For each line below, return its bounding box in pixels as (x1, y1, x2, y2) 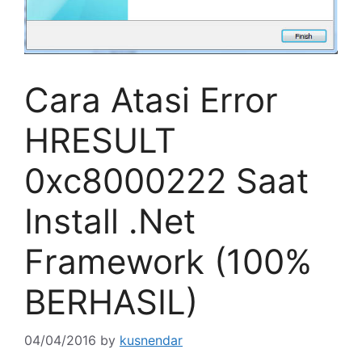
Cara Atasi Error (24, 79, 278, 121)
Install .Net (24, 200, 196, 242)
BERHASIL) (24, 281, 198, 323)
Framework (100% (24, 241, 312, 283)
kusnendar (120, 332, 183, 349)
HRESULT (24, 120, 176, 162)
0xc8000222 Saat (24, 160, 309, 202)
